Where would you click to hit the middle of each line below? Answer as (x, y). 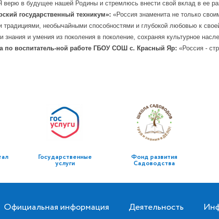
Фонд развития (154, 157)
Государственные (65, 157)
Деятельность (156, 207)
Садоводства (154, 164)
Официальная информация (56, 207)
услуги (65, 164)
